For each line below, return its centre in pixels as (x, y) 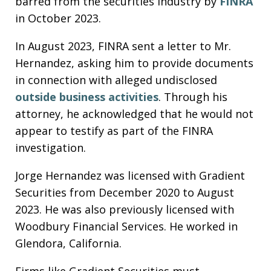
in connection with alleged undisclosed (116, 80)
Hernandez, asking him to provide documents (134, 63)
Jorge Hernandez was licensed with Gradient (130, 175)
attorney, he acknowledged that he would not (134, 113)
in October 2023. (58, 18)
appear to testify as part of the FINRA (114, 130)
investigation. (51, 147)
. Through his (193, 96)
